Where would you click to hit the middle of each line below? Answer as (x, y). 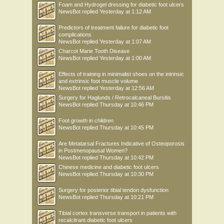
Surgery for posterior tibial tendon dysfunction (113, 190)
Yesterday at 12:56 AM (127, 88)
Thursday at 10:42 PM (126, 157)
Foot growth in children (86, 120)
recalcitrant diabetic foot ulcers (95, 220)
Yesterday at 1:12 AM (125, 11)
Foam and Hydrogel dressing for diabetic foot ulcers (121, 4)
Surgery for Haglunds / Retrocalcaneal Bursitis (115, 97)
